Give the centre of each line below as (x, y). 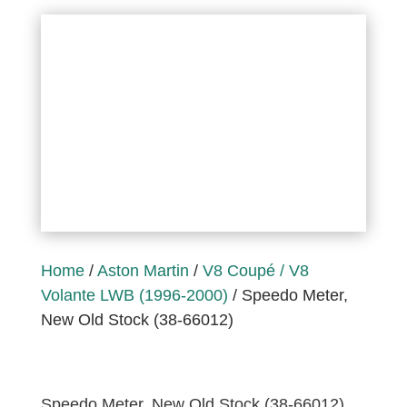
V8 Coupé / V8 (255, 270)
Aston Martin (143, 270)
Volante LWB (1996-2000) (134, 295)
